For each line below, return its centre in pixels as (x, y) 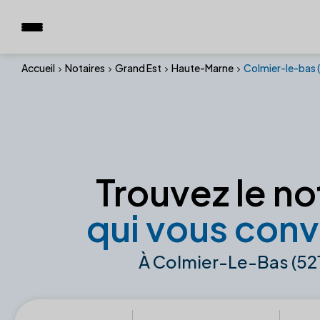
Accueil (38, 68)
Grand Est (138, 68)
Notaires (85, 68)
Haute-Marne (202, 68)
